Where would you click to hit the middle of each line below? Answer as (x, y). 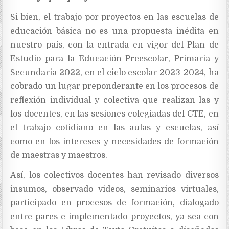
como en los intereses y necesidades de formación (114, 141)
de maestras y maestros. (59, 155)
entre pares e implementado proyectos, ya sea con (114, 216)
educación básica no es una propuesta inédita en (114, 31)
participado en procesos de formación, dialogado (114, 203)
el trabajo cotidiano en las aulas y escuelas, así (114, 128)
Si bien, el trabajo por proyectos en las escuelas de (114, 17)
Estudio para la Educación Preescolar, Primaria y (114, 59)
